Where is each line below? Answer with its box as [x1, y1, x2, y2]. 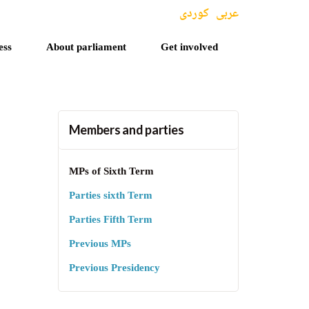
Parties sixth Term [68, 186, 152, 206]
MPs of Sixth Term [68, 162, 154, 182]
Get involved [161, 38, 218, 58]
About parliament [46, 38, 126, 58]
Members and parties [68, 122, 184, 137]
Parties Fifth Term [68, 210, 152, 230]
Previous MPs [68, 235, 131, 255]
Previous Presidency [68, 259, 160, 279]
